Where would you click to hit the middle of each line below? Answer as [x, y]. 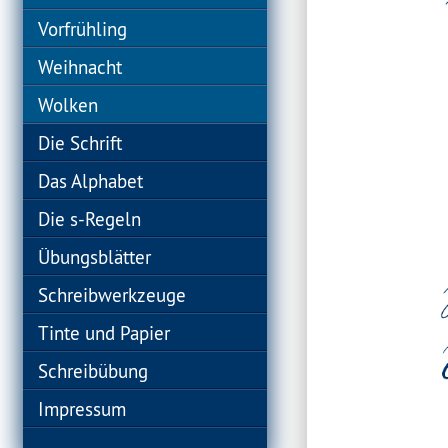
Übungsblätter [95, 257]
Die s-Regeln [90, 219]
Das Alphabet [91, 181]
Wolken [68, 105]
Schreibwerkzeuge [112, 295]
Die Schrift [80, 143]
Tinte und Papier [104, 333]
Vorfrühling [83, 29]
